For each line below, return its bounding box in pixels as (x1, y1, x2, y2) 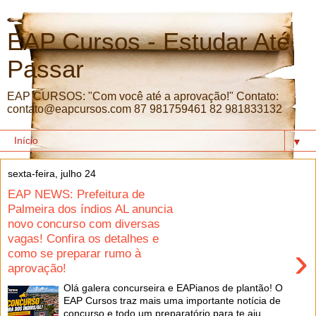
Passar (7, 56, 84, 83)
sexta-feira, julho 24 (8, 168, 96, 179)
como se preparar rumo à (8, 245, 141, 260)
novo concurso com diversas (8, 216, 160, 231)
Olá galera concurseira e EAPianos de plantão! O (63, 282, 286, 294)
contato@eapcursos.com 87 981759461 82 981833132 (7, 103, 282, 115)
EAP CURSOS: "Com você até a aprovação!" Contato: (7, 90, 279, 102)
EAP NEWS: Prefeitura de (8, 186, 145, 201)
